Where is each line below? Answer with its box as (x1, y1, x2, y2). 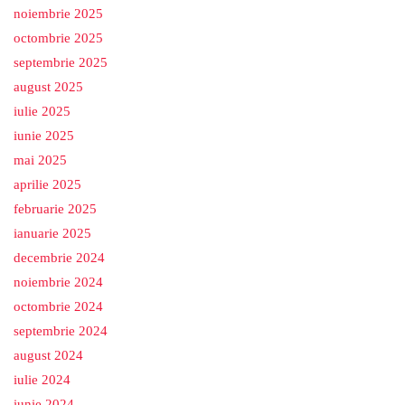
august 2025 (14, 80, 83, 95)
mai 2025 (14, 153, 67, 168)
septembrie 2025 (14, 55, 108, 71)
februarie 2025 (14, 202, 97, 217)
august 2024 (14, 348, 83, 363)
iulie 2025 (14, 104, 71, 119)
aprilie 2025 (14, 177, 81, 193)
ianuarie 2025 (14, 226, 91, 241)
